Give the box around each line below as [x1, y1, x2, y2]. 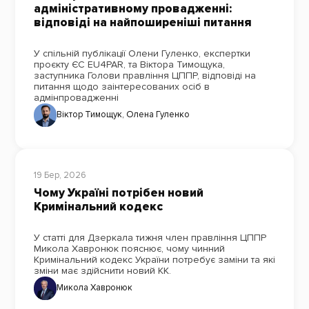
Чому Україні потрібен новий [33, 186, 203, 201]
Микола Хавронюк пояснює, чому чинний [33, 243, 225, 255]
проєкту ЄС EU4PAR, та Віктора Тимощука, [33, 58, 225, 70]
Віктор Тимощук [57, 109, 123, 121]
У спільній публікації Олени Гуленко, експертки [33, 47, 250, 59]
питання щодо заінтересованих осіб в [33, 80, 210, 92]
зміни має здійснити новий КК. [33, 265, 171, 277]
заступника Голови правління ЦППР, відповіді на [33, 69, 256, 81]
